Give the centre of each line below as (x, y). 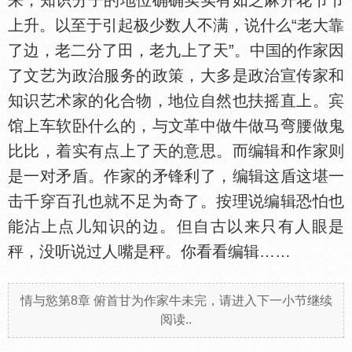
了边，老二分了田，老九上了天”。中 (137, 50)
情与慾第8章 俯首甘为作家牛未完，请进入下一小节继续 (176, 301)
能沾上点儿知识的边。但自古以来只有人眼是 (176, 226)
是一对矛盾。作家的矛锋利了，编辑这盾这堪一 (176, 176)
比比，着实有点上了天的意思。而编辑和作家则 (176, 151)
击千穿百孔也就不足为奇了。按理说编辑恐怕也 (176, 201)
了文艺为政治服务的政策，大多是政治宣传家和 (176, 75)
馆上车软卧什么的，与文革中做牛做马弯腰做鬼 (176, 126)
